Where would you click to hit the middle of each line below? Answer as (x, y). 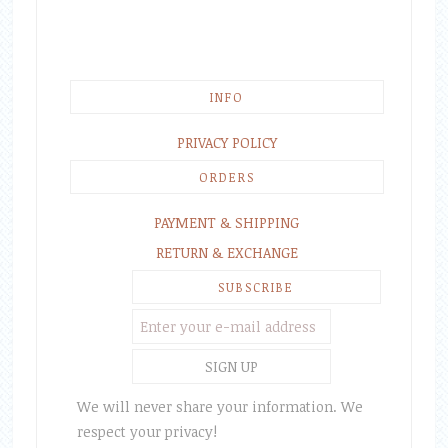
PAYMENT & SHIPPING (227, 222)
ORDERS (226, 177)
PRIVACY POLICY (226, 142)
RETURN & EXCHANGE (226, 252)
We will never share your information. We (219, 406)
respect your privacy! (146, 431)
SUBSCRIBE (256, 287)
